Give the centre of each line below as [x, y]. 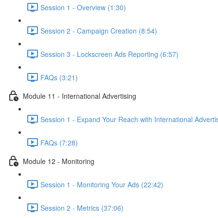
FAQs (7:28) [59, 142]
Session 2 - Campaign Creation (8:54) [99, 30]
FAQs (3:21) [59, 77]
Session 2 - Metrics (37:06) [82, 208]
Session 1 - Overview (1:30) [83, 7]
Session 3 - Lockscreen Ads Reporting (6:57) [109, 54]
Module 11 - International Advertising [80, 96]
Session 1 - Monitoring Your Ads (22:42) [102, 184]
